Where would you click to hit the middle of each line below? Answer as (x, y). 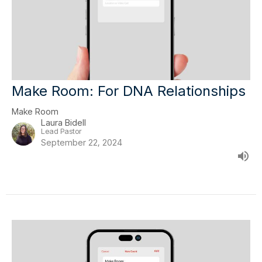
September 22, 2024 (82, 142)
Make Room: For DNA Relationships (129, 91)
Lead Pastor (61, 131)
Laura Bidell (63, 123)
